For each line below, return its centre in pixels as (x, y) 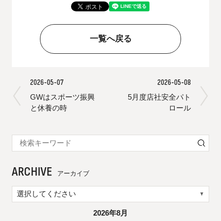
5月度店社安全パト (160, 97)
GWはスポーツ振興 (62, 97)
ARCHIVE (32, 172)
